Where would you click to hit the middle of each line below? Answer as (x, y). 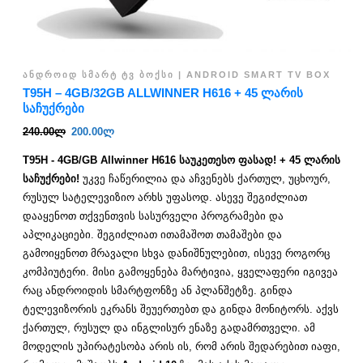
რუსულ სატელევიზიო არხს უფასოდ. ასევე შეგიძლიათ (165, 198)
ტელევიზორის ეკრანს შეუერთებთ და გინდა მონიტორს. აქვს (181, 310)
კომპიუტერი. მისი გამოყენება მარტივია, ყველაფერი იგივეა (180, 272)
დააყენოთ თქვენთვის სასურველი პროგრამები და (153, 216)
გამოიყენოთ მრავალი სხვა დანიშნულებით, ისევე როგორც (176, 254)
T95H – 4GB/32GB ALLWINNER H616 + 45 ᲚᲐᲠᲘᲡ (163, 93)
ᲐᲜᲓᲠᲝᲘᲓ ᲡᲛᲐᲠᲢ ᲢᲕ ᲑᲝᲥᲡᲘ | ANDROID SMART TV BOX (177, 74)
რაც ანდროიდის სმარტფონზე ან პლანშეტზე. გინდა (158, 291)
